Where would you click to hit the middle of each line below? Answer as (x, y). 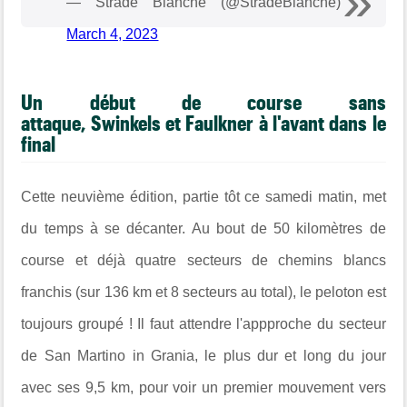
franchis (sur (63, 292)
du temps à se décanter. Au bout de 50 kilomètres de (203, 228)
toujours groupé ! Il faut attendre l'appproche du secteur (203, 323)
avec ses (54, 387)
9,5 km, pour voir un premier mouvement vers (236, 387)
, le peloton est (339, 292)
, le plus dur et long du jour (290, 355)
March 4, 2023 (113, 34)
